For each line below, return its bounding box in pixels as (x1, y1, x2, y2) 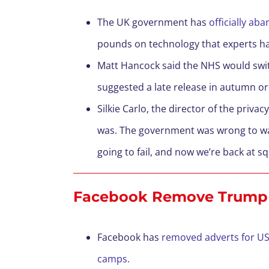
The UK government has (97, 16, 209, 29)
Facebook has (97, 231, 162, 244)
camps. (97, 252, 130, 265)
